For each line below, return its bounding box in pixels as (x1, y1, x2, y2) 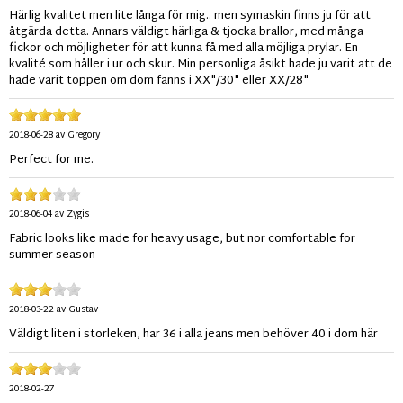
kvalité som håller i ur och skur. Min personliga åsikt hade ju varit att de (9, 54, 392, 76)
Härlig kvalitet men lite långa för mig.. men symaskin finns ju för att (9, 5, 371, 28)
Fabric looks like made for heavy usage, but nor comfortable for (9, 228, 355, 251)
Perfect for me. (9, 149, 94, 172)
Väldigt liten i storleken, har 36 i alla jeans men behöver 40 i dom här (9, 324, 378, 346)
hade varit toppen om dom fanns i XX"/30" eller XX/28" (9, 70, 309, 93)
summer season (9, 245, 95, 267)
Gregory (67, 127, 100, 145)
